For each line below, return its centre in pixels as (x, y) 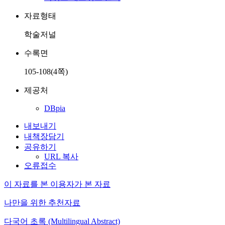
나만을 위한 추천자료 (42, 203)
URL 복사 (61, 156)
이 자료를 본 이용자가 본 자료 (57, 184)
